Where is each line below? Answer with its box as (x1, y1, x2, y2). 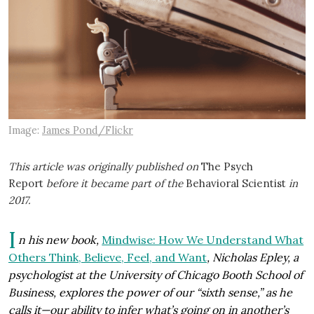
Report (8, 177, 43, 191)
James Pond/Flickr (42, 123, 133, 137)
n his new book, (18, 233, 102, 247)
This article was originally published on (8, 160, 201, 174)
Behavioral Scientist (186, 177, 286, 191)
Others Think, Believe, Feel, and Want (8, 250, 207, 265)
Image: (8, 123, 42, 137)
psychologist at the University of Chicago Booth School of (8, 268, 303, 282)
